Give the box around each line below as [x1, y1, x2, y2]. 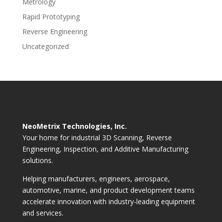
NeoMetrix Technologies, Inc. [22, 121, 127, 131]
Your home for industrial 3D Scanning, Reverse [22, 133, 172, 143]
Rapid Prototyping [22, 12, 80, 22]
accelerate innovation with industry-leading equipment [22, 197, 195, 207]
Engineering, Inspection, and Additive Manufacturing [22, 144, 188, 154]
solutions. [22, 156, 53, 166]
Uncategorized [22, 42, 69, 52]
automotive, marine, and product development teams [22, 185, 195, 195]
